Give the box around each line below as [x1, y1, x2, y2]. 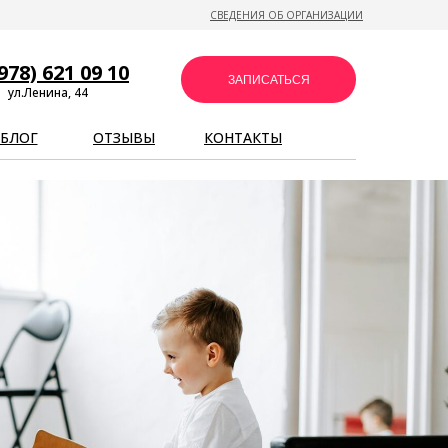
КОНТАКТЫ [204, 128, 282, 147]
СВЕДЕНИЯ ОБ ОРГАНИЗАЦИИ [210, 8, 363, 22]
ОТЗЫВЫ [93, 128, 155, 147]
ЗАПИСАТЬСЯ [227, 72, 310, 87]
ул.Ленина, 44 [7, 84, 88, 101]
